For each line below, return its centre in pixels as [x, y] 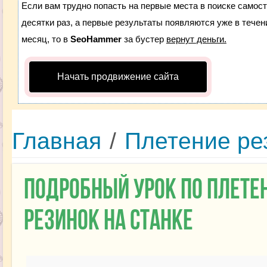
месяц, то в [46, 39]
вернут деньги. [196, 39]
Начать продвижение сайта [118, 77]
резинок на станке [108, 222]
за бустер [144, 39]
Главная [56, 141]
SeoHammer [96, 39]
